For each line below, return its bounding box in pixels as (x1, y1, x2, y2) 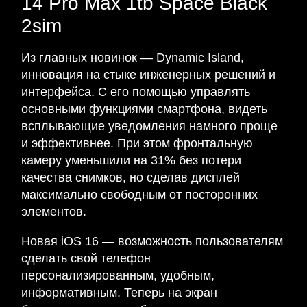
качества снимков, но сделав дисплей (21, 171, 240, 184)
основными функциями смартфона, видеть (21, 102, 267, 116)
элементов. (21, 205, 86, 219)
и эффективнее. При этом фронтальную (21, 136, 253, 150)
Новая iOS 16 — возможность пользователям (21, 234, 283, 248)
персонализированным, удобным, (21, 269, 214, 282)
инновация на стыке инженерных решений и (21, 68, 275, 82)
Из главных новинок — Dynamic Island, (21, 51, 244, 64)
